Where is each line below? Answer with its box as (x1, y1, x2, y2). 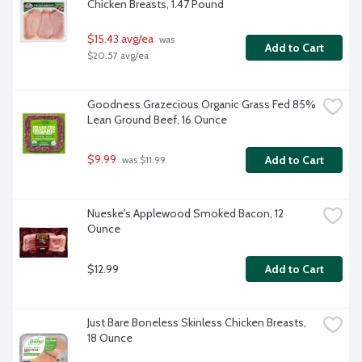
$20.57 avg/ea (87, 50, 149, 62)
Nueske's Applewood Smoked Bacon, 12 (87, 206, 284, 221)
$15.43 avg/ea (87, 32, 154, 47)
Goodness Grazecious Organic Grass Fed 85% (87, 97, 316, 112)
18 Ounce (87, 330, 133, 346)
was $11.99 (120, 154, 166, 166)
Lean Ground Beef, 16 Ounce (87, 112, 227, 128)
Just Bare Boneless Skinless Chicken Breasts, (87, 315, 306, 330)
